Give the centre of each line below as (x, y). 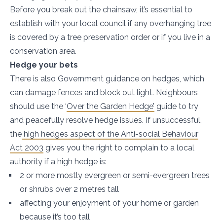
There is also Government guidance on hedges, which (107, 79)
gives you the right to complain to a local (119, 148)
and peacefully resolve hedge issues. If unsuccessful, (106, 120)
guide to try (176, 106)
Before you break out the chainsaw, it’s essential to (101, 10)
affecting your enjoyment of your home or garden (109, 203)
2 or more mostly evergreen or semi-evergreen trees (115, 175)
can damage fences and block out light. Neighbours (104, 92)
